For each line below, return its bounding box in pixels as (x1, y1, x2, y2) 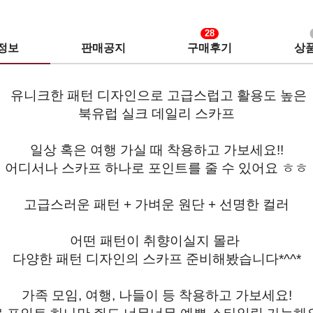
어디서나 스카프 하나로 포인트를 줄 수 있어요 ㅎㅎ (5, 160, 308, 175)
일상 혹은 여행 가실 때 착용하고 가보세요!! (29, 142, 284, 157)
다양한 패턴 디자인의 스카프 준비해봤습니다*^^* (12, 251, 301, 266)
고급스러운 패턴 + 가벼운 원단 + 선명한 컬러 (24, 196, 289, 212)
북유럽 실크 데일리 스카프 (78, 105, 235, 121)
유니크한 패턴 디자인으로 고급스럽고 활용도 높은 (10, 87, 307, 103)
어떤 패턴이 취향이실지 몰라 (70, 233, 243, 248)
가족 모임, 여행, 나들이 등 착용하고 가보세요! (21, 287, 292, 303)
